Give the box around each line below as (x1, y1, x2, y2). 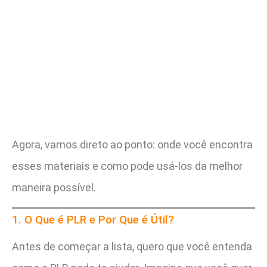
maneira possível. (12, 181, 96, 194)
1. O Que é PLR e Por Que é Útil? (12, 212, 174, 226)
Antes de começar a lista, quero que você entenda (12, 240, 252, 253)
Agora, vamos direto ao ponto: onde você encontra (12, 138, 253, 151)
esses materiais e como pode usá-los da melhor (12, 160, 243, 173)
